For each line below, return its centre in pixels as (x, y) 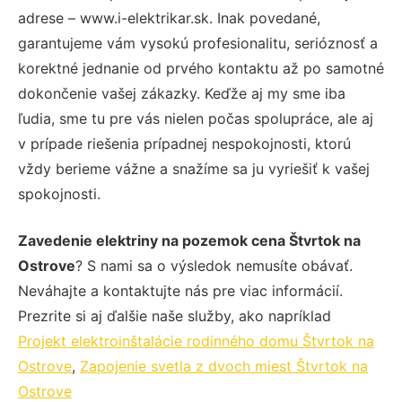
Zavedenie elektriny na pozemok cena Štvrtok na (189, 240)
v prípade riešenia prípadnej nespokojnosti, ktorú (184, 143)
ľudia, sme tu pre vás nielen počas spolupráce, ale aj (196, 118)
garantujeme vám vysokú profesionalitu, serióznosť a (198, 43)
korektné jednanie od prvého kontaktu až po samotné (201, 68)
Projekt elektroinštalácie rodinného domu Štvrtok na (196, 341)
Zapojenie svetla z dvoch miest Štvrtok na (224, 366)
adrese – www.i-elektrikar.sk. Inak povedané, (169, 17)
